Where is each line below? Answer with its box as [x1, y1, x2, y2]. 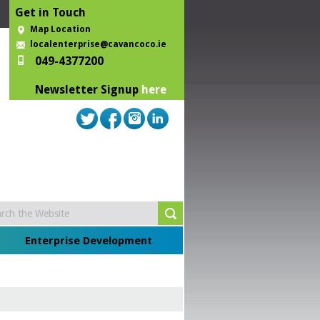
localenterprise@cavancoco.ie [30, 39, 166, 49]
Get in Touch [15, 6, 86, 19]
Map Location [30, 24, 91, 34]
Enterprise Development [24, 234, 152, 248]
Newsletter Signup [35, 83, 141, 96]
